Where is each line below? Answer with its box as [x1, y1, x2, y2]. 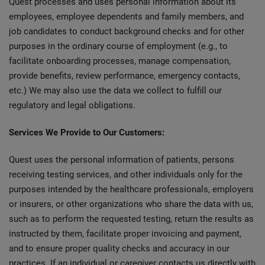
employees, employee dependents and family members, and [9, 11, 244, 22]
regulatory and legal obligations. [9, 100, 135, 111]
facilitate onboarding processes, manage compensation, [9, 56, 231, 66]
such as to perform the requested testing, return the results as [9, 214, 254, 224]
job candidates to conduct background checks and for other [9, 26, 244, 37]
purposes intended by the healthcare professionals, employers [9, 184, 254, 195]
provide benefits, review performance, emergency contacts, [9, 70, 240, 81]
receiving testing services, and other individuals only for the [9, 169, 243, 180]
